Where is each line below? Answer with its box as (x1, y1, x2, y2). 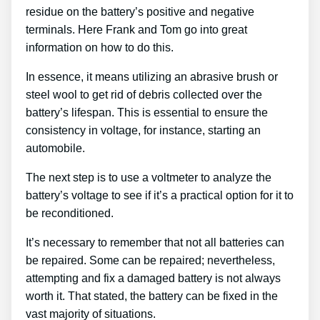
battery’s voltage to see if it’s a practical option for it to (26, 189, 294, 201)
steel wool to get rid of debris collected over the (26, 88, 262, 101)
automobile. (26, 141, 85, 154)
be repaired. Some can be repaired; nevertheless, (26, 254, 275, 266)
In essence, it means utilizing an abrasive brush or (26, 70, 278, 83)
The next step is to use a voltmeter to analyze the (26, 171, 271, 184)
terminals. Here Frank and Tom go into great (26, 23, 247, 36)
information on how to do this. (26, 41, 174, 54)
